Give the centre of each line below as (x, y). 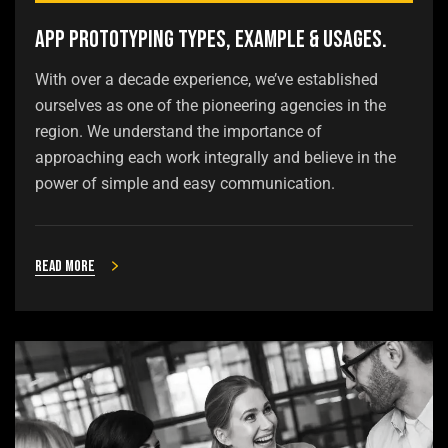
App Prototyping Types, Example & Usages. (211, 39)
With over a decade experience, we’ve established (206, 79)
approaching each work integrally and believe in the (215, 157)
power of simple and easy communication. (185, 183)
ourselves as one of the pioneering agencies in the (210, 105)
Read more (65, 266)
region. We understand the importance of (178, 131)
